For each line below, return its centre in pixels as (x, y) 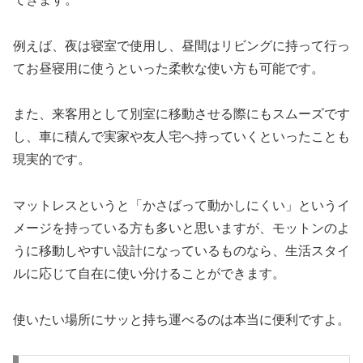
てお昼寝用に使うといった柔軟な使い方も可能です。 (169, 68)
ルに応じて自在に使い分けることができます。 (149, 274)
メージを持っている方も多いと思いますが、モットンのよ (181, 228)
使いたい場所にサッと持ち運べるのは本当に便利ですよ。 (181, 319)
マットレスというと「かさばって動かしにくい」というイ (181, 206)
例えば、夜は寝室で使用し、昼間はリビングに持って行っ (181, 45)
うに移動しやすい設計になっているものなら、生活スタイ (181, 251)
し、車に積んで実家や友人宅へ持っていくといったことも (181, 137)
